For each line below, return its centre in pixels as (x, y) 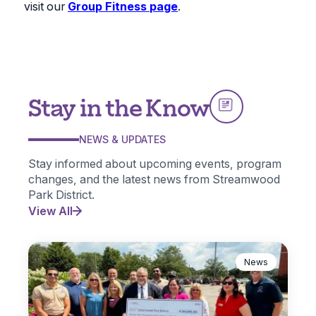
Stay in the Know (119, 106)
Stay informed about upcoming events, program (155, 164)
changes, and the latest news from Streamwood (154, 180)
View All (50, 211)
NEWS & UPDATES (122, 140)
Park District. (61, 195)
